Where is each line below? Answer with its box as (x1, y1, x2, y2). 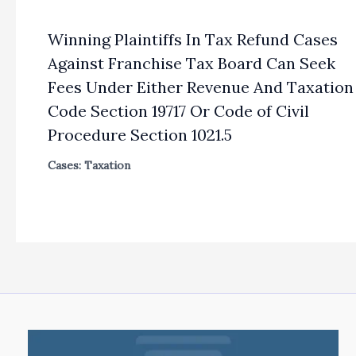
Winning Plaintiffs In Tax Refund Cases (48, 29, 338, 50)
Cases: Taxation (48, 158, 130, 173)
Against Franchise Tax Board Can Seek (48, 53, 335, 74)
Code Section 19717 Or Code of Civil (48, 101, 309, 122)
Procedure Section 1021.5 (48, 125, 232, 145)
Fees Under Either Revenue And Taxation (48, 77, 354, 98)
